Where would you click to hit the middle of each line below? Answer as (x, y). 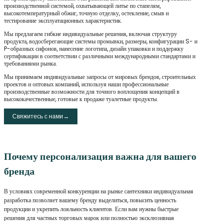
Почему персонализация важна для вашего (100, 157)
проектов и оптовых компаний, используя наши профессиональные (86, 84)
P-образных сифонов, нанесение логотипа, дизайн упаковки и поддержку (94, 49)
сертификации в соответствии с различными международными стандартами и (100, 56)
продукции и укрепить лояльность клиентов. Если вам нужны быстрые (91, 209)
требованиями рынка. (31, 64)
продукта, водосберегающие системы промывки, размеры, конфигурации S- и (101, 41)
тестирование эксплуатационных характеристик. (63, 21)
